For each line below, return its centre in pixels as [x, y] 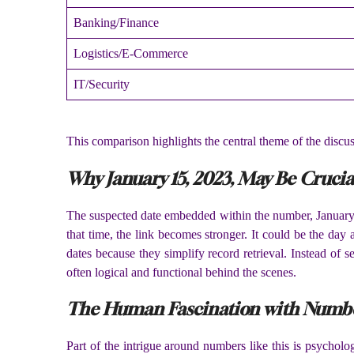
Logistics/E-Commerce [131, 54]
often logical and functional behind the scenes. [181, 272]
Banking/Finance [116, 23]
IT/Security [102, 85]
